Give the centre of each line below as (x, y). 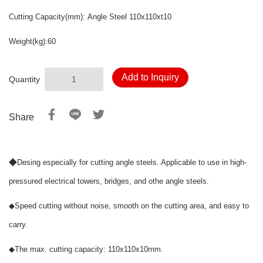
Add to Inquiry (150, 77)
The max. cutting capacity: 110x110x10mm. (89, 249)
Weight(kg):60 (32, 42)
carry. (18, 225)
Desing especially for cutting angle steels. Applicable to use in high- (132, 163)
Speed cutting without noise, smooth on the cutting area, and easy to (132, 206)
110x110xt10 (150, 17)
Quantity (24, 80)
